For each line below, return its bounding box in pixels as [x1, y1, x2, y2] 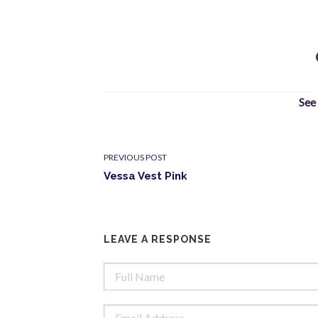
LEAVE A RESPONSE [104, 234, 212, 246]
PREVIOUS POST [104, 152, 168, 163]
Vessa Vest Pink [104, 170, 188, 183]
